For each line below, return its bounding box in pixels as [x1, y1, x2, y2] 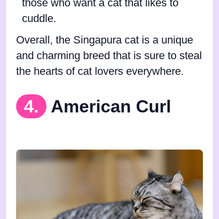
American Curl [51, 96, 171, 117]
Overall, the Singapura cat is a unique [16, 34, 193, 46]
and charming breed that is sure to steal [16, 50, 202, 62]
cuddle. [22, 13, 56, 25]
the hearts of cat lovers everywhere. [16, 66, 184, 78]
